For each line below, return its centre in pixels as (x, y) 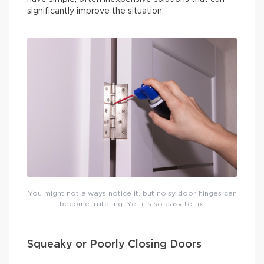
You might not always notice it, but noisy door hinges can (132, 194)
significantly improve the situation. (97, 11)
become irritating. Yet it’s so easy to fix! (132, 204)
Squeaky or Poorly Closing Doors (114, 245)
